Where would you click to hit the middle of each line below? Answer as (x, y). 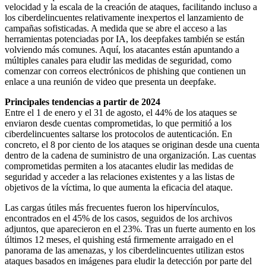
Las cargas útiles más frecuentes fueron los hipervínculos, (112, 207)
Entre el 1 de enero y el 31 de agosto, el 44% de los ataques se (121, 112)
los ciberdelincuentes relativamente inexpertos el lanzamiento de (124, 17)
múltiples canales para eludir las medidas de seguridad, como (118, 60)
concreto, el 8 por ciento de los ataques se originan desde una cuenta (132, 144)
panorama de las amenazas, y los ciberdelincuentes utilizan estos (124, 250)
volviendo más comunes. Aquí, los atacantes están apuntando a (122, 49)
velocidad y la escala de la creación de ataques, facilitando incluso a (131, 7)
